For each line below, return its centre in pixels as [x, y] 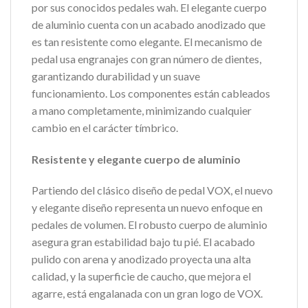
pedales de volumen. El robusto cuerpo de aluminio [150, 225]
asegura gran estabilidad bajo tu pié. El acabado [143, 242]
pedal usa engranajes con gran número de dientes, [146, 58]
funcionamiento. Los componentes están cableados [151, 93]
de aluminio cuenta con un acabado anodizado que [148, 24]
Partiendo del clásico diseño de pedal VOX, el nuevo [152, 190]
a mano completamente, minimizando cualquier [142, 110]
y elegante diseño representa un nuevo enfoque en [147, 208]
